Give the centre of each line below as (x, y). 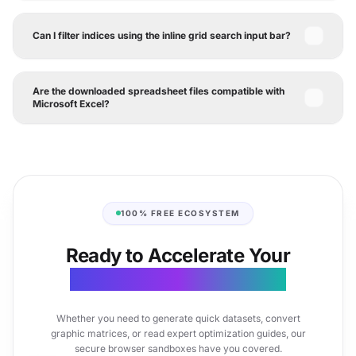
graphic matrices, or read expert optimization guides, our (178, 333)
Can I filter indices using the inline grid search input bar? (162, 35)
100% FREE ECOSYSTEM (180, 213)
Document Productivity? (178, 279)
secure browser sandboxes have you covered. (178, 348)
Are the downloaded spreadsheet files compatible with (159, 91)
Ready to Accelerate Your (178, 255)
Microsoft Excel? (71, 104)
